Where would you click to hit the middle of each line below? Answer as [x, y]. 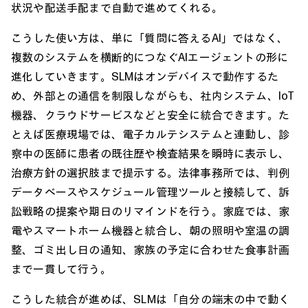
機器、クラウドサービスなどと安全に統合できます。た [150, 114]
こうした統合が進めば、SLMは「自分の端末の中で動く [151, 299]
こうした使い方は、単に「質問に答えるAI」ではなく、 [150, 37]
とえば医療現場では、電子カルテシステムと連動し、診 [150, 134]
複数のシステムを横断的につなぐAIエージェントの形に [150, 57]
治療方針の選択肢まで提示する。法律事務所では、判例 [150, 172]
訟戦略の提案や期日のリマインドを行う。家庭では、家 [151, 211]
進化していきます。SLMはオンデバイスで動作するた [145, 76]
